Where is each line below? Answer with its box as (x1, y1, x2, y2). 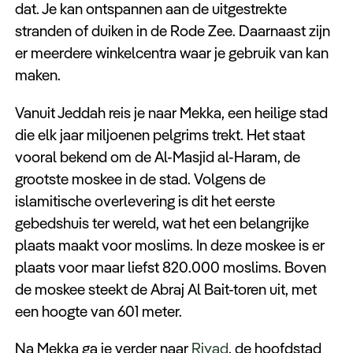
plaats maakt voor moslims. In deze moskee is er (15, 235, 325, 255)
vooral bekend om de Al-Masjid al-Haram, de (15, 147, 301, 166)
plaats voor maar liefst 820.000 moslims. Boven (15, 257, 327, 277)
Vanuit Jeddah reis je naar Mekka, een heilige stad (15, 102, 329, 122)
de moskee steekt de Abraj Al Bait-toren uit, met (15, 279, 318, 299)
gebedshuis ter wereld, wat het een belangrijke (15, 213, 310, 232)
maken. (15, 65, 61, 85)
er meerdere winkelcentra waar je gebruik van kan (15, 43, 329, 63)
